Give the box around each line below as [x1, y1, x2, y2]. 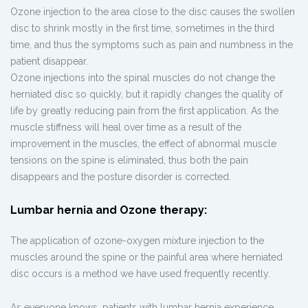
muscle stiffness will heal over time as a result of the [10, 122, 241, 133]
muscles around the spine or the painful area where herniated [10, 252, 283, 263]
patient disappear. [10, 56, 88, 67]
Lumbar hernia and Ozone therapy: [10, 203, 207, 217]
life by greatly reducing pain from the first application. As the [10, 105, 278, 117]
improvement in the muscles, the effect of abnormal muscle [10, 138, 276, 150]
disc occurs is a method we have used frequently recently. [10, 268, 270, 280]
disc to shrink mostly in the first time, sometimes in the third [10, 23, 274, 34]
